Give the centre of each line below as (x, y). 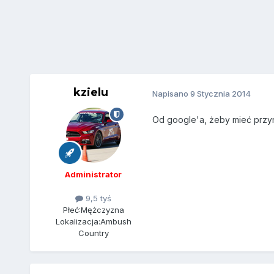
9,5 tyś (98, 198)
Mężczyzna (102, 210)
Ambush (116, 222)
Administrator (94, 175)
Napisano (171, 93)
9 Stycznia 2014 (220, 93)
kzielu (91, 93)
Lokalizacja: (78, 222)
